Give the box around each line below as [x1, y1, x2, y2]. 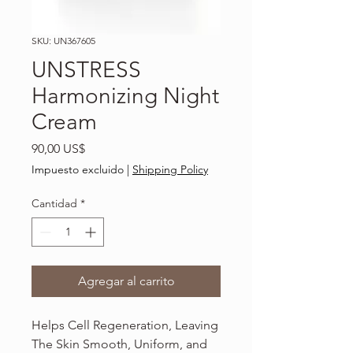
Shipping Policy [132, 162, 208, 177]
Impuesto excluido [32, 162, 124, 177]
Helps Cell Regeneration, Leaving [32, 318, 218, 333]
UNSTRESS [32, 57, 141, 84]
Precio [84, 140, 120, 156]
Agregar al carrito [77, 273, 175, 289]
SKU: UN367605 [32, 35, 95, 47]
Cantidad [32, 196, 77, 211]
